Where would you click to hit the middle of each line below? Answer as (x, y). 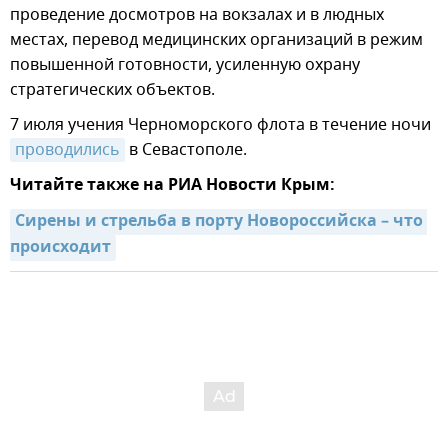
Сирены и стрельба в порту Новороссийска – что (219, 222)
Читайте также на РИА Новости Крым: (172, 186)
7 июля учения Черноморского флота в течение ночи (220, 125)
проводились (67, 150)
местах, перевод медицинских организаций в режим (216, 40)
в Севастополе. (186, 150)
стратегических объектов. (112, 90)
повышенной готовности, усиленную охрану (185, 65)
